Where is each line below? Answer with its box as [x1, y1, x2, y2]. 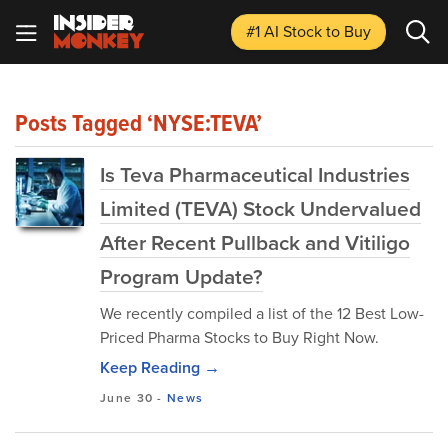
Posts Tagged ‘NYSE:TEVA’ [15, 105, 262, 141]
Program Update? [100, 261, 263, 291]
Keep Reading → [100, 356, 220, 379]
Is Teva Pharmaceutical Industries [100, 159, 410, 189]
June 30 [100, 389, 154, 406]
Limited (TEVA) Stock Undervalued [100, 193, 421, 223]
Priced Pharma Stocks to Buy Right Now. [100, 326, 379, 348]
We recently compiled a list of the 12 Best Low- [100, 302, 424, 324]
